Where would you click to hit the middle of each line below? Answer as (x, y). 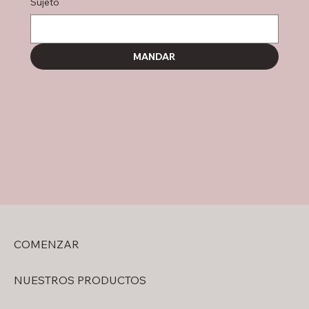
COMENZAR (47, 244)
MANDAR (154, 56)
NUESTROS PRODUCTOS (80, 280)
